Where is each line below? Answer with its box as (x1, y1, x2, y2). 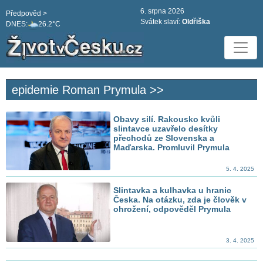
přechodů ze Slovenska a (113, 133, 215, 143)
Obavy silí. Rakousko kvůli (113, 114, 221, 124)
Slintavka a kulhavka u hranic (113, 186, 232, 195)
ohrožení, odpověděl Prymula (113, 204, 231, 214)
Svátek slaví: (140, 18, 182, 26)
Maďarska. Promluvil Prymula (113, 143, 230, 153)
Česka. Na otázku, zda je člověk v (113, 195, 247, 205)
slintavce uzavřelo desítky (113, 124, 218, 134)
